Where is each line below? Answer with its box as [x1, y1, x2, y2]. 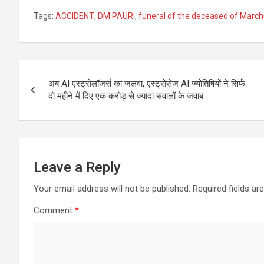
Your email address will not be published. [34, 183, 190, 194]
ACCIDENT [55, 11, 94, 21]
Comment [34, 205, 75, 216]
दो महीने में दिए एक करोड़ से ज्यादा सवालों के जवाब [48, 91, 203, 102]
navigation [18, 84, 106, 107]
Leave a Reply [34, 159, 121, 176]
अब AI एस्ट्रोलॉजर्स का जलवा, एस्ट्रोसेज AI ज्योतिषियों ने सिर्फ [48, 78, 245, 90]
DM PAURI [98, 11, 135, 21]
